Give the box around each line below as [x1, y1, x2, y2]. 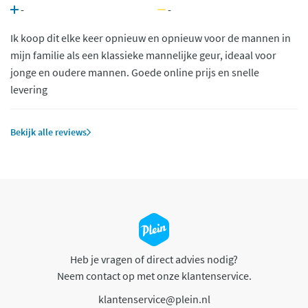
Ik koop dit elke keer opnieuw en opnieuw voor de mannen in [10, 31, 291, 45]
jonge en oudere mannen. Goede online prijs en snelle [10, 65, 259, 80]
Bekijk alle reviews [10, 126, 87, 139]
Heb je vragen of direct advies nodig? [70, 252, 238, 267]
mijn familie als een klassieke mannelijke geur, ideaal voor [10, 48, 276, 63]
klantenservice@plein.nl [98, 291, 210, 306]
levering [10, 82, 47, 97]
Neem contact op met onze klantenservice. [56, 269, 252, 283]
